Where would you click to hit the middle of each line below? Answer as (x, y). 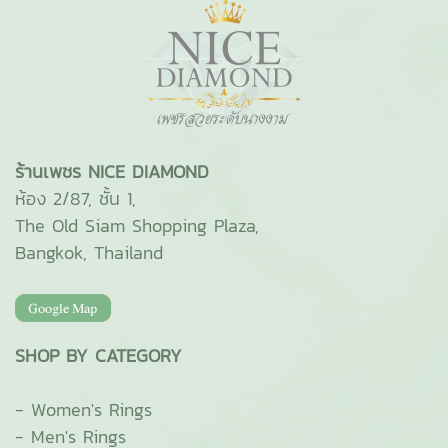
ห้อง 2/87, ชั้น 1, (75, 198)
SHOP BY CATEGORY (98, 356)
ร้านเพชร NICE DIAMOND (112, 171)
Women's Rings (91, 410)
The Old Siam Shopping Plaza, (137, 225)
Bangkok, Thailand (89, 252)
